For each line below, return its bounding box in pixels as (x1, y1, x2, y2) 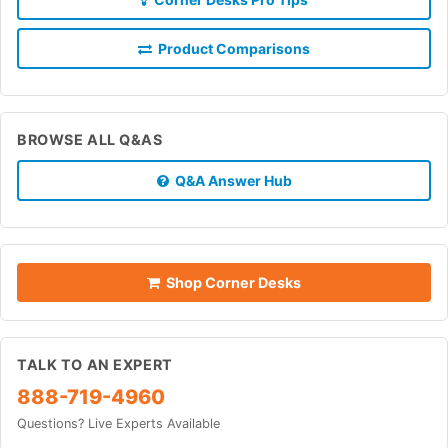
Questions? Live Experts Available (17, 415, 220, 431)
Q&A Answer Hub (168, 171, 292, 189)
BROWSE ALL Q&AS (17, 130, 163, 148)
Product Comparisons (152, 39, 310, 57)
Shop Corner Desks (160, 273, 301, 291)
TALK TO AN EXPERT (17, 355, 173, 373)
